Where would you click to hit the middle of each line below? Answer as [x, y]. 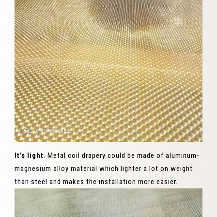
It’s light [29, 156]
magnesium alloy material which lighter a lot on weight [104, 169]
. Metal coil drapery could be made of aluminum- [122, 156]
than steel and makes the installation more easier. [96, 182]
